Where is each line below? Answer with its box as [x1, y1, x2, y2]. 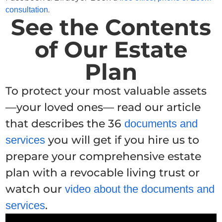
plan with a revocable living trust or [5, 166, 200, 180]
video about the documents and [65, 183, 215, 196]
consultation [5, 5, 49, 14]
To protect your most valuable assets [5, 84, 207, 98]
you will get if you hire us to [45, 133, 200, 147]
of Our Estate [35, 36, 187, 63]
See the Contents [11, 13, 211, 41]
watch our [5, 182, 65, 196]
